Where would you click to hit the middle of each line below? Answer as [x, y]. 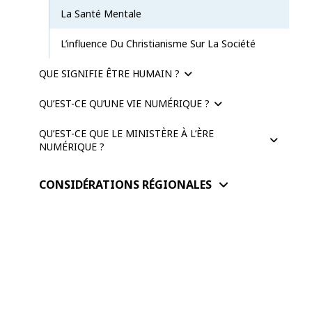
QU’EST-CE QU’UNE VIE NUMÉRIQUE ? [124, 103]
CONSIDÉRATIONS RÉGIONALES [125, 184]
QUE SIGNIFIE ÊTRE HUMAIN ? [109, 73]
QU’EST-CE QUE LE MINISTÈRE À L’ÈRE [126, 133]
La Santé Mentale [101, 13]
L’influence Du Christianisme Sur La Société [158, 43]
